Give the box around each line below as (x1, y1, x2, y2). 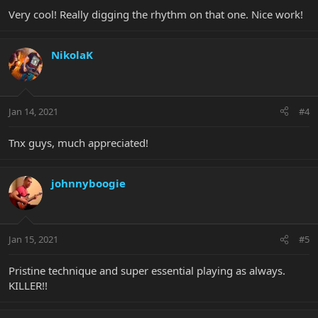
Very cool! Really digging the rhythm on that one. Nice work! (9, 7, 303, 22)
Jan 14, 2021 (9, 104, 58, 118)
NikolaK (51, 48, 93, 62)
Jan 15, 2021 (9, 233, 58, 246)
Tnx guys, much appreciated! (9, 135, 148, 150)
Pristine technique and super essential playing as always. (9, 263, 285, 278)
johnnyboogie (51, 175, 126, 190)
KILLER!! (9, 278, 48, 293)
